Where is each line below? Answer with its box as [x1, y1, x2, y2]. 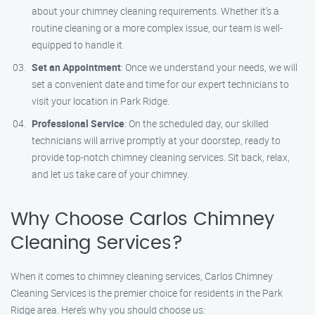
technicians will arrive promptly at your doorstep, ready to [32, 134, 281, 147]
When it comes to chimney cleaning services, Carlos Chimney [11, 269, 273, 283]
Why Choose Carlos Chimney [11, 210, 274, 229]
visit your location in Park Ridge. [32, 94, 169, 108]
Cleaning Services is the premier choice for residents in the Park [11, 286, 283, 300]
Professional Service [32, 117, 124, 130]
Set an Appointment [32, 60, 121, 74]
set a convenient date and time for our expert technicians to [32, 77, 289, 91]
